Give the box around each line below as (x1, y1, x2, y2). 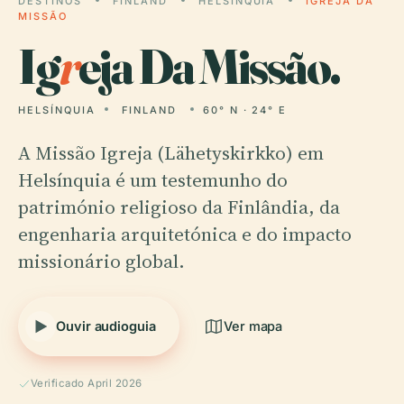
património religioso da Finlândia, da (18, 194, 340, 220)
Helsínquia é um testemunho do (18, 167, 288, 193)
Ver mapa (223, 318, 283, 334)
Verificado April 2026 (31, 377, 142, 390)
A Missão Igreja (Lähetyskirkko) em (18, 140, 324, 166)
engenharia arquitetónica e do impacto (18, 221, 352, 247)
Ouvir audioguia (56, 318, 156, 334)
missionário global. (18, 248, 185, 274)
